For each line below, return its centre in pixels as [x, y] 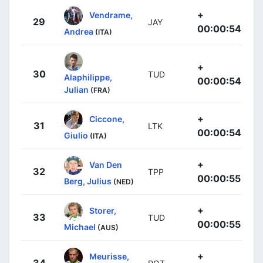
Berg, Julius [88, 181]
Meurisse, [109, 256]
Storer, [103, 210]
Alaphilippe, [88, 77]
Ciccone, [107, 119]
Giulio [76, 136]
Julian [76, 90]
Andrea [79, 32]
